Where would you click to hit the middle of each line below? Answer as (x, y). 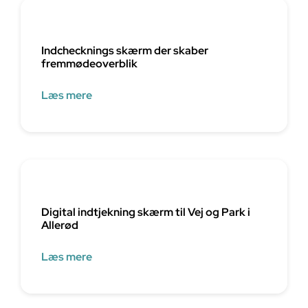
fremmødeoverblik (89, 63)
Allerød (59, 225)
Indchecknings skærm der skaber (124, 50)
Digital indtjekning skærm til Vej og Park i (145, 212)
